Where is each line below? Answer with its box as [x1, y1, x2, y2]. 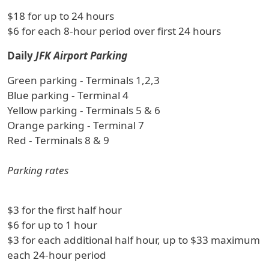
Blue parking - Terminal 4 [7, 88, 128, 102]
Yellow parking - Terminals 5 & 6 [7, 103, 160, 117]
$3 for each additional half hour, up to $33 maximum [7, 233, 260, 247]
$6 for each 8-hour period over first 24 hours [7, 24, 221, 38]
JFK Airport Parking [35, 49, 127, 62]
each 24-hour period [7, 248, 106, 262]
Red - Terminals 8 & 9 [7, 133, 109, 147]
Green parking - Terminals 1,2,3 [7, 73, 160, 87]
